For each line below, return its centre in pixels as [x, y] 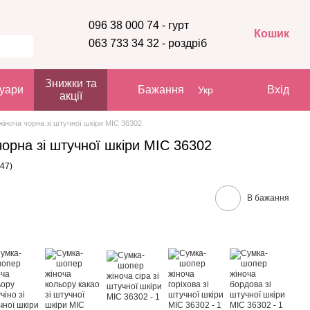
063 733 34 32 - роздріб [147, 43]
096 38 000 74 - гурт [138, 25]
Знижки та [71, 83]
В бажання [268, 198]
